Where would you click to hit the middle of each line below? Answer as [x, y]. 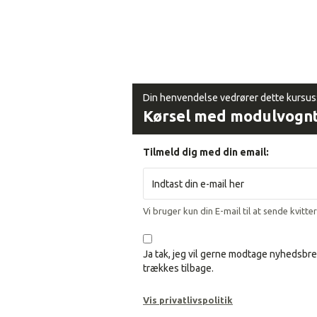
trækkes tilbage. [178, 268]
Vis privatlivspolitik [188, 300]
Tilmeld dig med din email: [206, 152]
